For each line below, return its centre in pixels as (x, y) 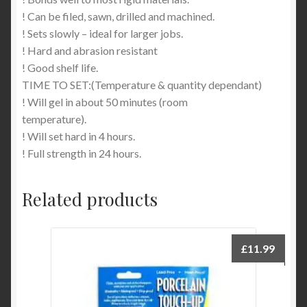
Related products (90, 198)
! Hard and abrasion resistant (90, 51)
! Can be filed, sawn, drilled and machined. (118, 16)
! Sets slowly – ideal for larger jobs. (102, 34)
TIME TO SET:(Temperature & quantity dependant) (142, 85)
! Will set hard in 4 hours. (78, 136)
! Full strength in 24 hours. (82, 153)
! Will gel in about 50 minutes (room (105, 102)
